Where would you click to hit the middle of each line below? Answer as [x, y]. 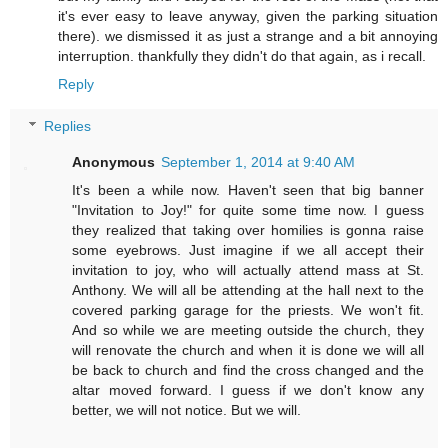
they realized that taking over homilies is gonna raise [248, 229]
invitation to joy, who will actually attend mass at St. [248, 269]
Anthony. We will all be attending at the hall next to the [248, 289]
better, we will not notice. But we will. [187, 409]
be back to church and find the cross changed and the [248, 369]
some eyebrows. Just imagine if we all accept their [248, 249]
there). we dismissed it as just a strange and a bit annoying [248, 36]
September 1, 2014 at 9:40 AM [258, 161]
